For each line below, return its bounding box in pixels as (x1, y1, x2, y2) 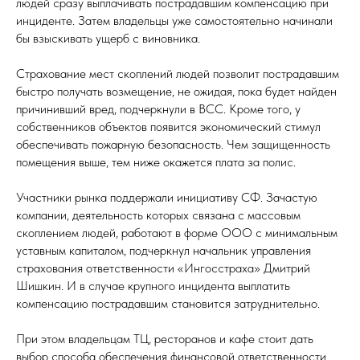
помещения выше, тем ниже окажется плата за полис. (16, 154, 296, 170)
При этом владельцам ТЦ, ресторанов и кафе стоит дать (16, 331, 313, 346)
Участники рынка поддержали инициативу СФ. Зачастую (16, 190, 317, 205)
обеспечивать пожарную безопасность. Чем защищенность (16, 137, 330, 152)
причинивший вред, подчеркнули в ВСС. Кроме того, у (16, 101, 301, 117)
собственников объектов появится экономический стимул (16, 119, 321, 134)
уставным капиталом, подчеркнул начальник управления (16, 243, 311, 258)
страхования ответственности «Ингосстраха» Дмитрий (16, 260, 310, 276)
